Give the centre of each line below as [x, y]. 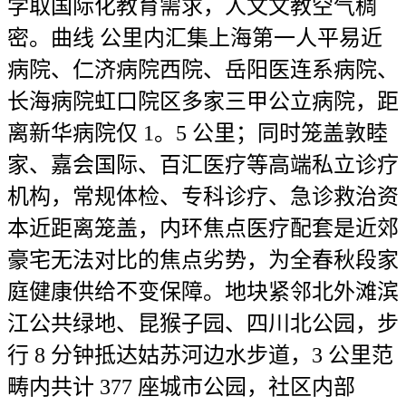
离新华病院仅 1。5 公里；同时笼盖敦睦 [198, 133]
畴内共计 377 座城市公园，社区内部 [181, 387]
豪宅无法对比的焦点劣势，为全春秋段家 [203, 260]
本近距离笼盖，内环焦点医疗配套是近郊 [203, 228]
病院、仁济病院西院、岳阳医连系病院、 [203, 70]
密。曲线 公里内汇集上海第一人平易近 [195, 38]
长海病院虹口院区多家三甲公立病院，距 [203, 101]
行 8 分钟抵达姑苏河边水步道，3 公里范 [200, 355]
